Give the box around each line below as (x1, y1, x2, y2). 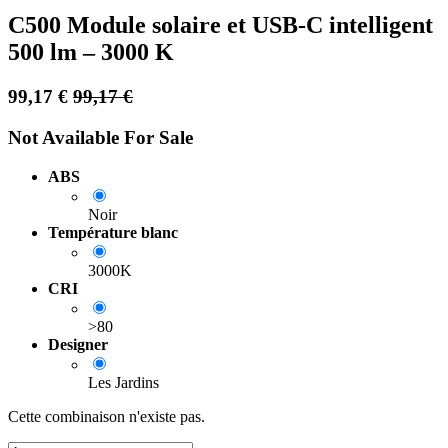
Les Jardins (88, 373, 159, 391)
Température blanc (48, 223, 178, 241)
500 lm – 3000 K (8, 39, 174, 66)
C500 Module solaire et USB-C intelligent (8, 12, 433, 39)
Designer (48, 335, 108, 353)
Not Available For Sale (8, 126, 193, 148)
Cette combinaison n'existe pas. (8, 407, 205, 425)
